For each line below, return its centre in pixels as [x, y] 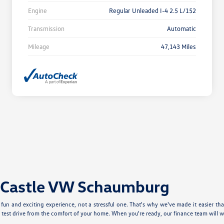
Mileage [39, 47]
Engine [37, 11]
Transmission [46, 29]
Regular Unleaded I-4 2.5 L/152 [152, 11]
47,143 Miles [178, 47]
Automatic [181, 29]
